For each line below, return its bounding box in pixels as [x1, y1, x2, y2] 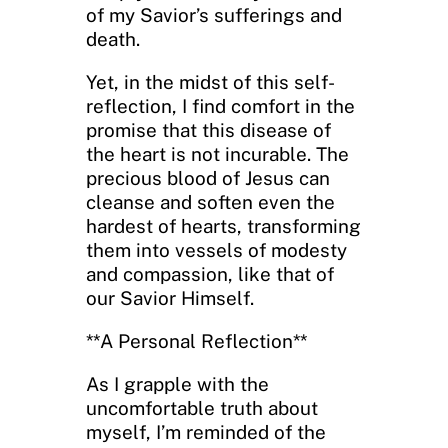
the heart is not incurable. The [86, 142, 349, 165]
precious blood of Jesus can [86, 166, 330, 189]
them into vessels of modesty [86, 238, 347, 261]
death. [86, 27, 140, 50]
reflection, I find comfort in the [86, 94, 355, 117]
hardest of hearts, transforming [86, 214, 361, 237]
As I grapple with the [86, 372, 269, 395]
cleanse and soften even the [86, 190, 335, 213]
